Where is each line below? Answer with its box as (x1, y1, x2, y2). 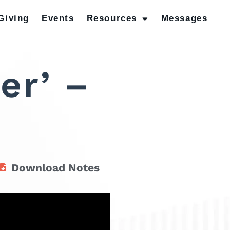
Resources (86, 13, 138, 24)
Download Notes (11, 161, 100, 174)
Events (42, 13, 74, 24)
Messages (161, 13, 208, 24)
